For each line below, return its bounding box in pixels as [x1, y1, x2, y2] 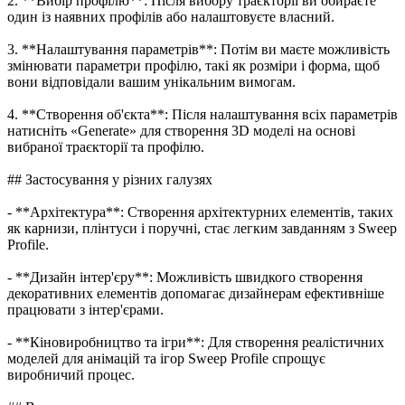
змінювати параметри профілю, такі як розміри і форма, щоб [7, 57, 380, 73]
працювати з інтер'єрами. [7, 301, 164, 317]
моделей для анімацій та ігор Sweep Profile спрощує [7, 350, 325, 366]
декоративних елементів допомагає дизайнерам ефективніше [7, 285, 384, 301]
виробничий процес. [7, 366, 135, 382]
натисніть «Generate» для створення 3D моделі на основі [7, 122, 355, 138]
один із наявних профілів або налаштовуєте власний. [7, 8, 334, 24]
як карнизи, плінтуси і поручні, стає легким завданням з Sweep [7, 220, 397, 236]
